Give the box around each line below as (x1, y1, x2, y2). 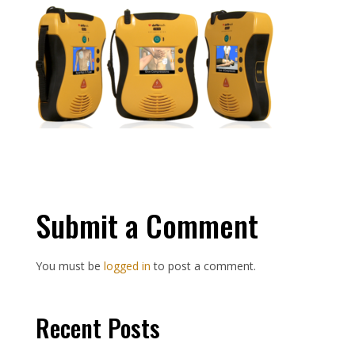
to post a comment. (150, 258, 256, 274)
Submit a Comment (35, 203, 258, 248)
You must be (35, 258, 104, 274)
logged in (103, 258, 151, 274)
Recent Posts (35, 309, 160, 346)
